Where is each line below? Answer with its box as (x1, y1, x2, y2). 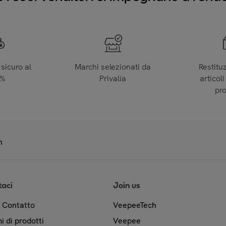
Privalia (99, 73, 127, 84)
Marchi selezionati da (75, 61, 151, 72)
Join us (113, 180, 140, 190)
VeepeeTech (113, 199, 156, 210)
